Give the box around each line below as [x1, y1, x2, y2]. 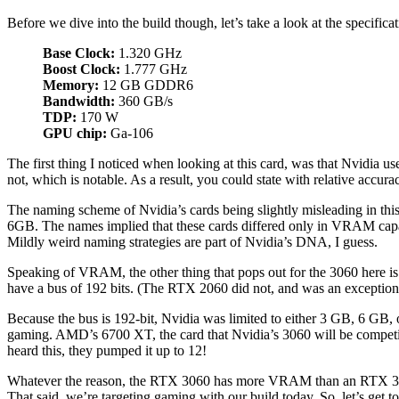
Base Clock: [43, 45, 115, 61]
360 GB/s [115, 94, 173, 110]
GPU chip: [43, 126, 107, 142]
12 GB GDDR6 [99, 77, 193, 94]
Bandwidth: [43, 94, 115, 110]
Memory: [43, 77, 99, 94]
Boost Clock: [43, 61, 120, 77]
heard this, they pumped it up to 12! [7, 343, 207, 359]
